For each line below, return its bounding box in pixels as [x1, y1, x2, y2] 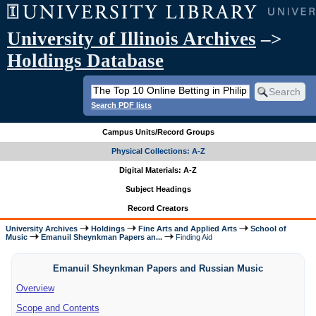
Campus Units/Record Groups [102, 128, 214, 137]
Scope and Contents [16, 302, 99, 313]
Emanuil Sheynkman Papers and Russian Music [53, 262, 264, 274]
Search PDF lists [91, 100, 152, 109]
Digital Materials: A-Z [119, 166, 197, 175]
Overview [16, 282, 54, 293]
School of [250, 224, 287, 233]
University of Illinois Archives [7, 28, 256, 49]
